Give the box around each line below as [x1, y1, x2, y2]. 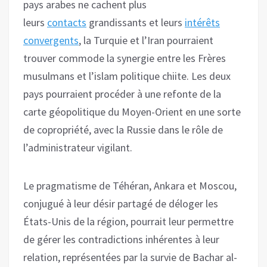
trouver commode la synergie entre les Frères [23, 51, 226, 65]
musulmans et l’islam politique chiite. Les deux [23, 69, 231, 83]
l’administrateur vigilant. [23, 140, 132, 154]
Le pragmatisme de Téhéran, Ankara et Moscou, [23, 178, 237, 193]
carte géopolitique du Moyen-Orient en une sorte [23, 104, 241, 119]
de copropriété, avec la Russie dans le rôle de [23, 122, 223, 136]
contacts [47, 15, 86, 29]
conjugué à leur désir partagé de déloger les [23, 196, 218, 210]
